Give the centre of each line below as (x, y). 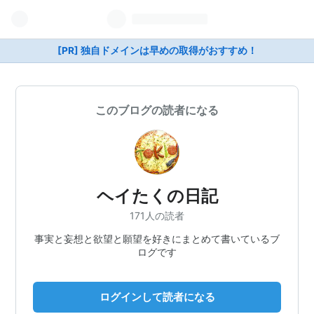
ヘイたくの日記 (157, 196)
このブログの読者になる (157, 110)
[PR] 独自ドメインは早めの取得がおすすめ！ (157, 50)
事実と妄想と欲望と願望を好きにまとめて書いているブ (157, 238)
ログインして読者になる (157, 296)
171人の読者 (157, 215)
